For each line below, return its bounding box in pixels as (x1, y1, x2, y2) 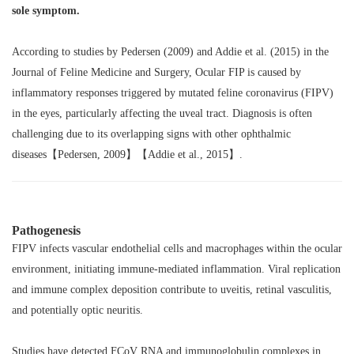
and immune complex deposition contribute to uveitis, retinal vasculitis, (12, 283, 332, 296)
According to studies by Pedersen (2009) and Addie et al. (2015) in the (12, 45, 329, 58)
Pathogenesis (12, 223, 81, 237)
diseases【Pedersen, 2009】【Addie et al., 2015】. (12, 148, 243, 160)
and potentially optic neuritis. (12, 303, 143, 316)
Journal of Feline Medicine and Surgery (12, 66, 189, 78)
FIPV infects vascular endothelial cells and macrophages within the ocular (12, 242, 342, 254)
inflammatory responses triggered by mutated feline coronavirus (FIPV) (12, 86, 333, 99)
